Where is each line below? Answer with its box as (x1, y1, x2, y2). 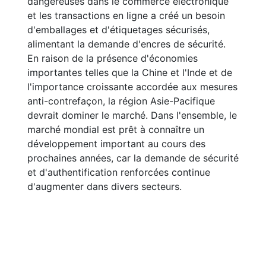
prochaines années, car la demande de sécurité (27, 152, 239, 164)
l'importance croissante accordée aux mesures (27, 81, 237, 93)
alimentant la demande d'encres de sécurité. (27, 38, 226, 50)
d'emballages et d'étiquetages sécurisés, (27, 24, 210, 36)
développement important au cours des (27, 138, 205, 150)
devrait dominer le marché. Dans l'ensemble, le (27, 109, 237, 121)
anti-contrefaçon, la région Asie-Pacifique (27, 95, 215, 107)
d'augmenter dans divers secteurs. (27, 180, 182, 192)
